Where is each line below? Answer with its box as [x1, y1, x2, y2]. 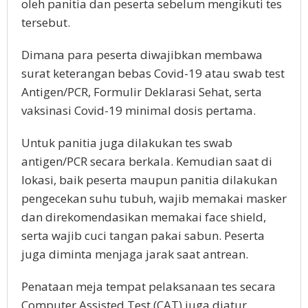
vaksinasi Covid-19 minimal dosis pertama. [21, 102, 258, 119]
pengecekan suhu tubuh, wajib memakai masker [21, 190, 287, 207]
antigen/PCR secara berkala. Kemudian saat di [21, 153, 272, 170]
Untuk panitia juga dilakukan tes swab [21, 135, 232, 151]
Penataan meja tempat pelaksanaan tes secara [21, 278, 276, 295]
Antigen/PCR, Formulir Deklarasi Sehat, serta [21, 84, 262, 100]
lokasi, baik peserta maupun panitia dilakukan [21, 172, 277, 188]
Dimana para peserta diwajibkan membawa [21, 47, 263, 63]
